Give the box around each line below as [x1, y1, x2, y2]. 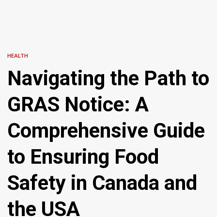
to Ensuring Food [7, 145, 159, 169]
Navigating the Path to [7, 66, 209, 90]
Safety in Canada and [7, 171, 197, 195]
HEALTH [7, 52, 28, 59]
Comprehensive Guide [7, 119, 205, 142]
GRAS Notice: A [7, 93, 149, 116]
